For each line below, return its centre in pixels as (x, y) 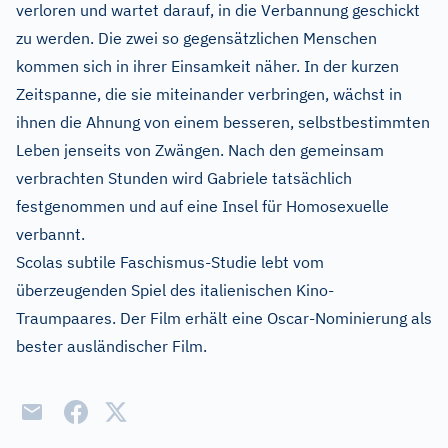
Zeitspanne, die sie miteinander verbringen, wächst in (209, 94)
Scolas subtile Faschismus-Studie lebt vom (170, 262)
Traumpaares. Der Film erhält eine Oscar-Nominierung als (224, 318)
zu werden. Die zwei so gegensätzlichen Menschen (196, 38)
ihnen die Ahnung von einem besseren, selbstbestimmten (223, 122)
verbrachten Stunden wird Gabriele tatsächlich (184, 178)
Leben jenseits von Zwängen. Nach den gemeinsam (200, 150)
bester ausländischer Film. (111, 346)
